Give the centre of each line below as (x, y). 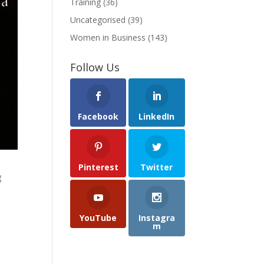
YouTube (98, 217)
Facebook (98, 116)
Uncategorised (98, 20)
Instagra (156, 217)
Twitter (157, 167)
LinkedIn (157, 116)
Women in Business (108, 37)
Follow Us (95, 67)
